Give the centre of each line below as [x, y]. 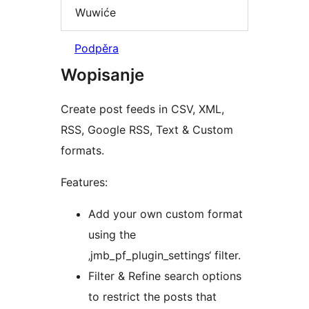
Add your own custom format [166, 214]
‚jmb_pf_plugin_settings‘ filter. [165, 256]
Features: [84, 182]
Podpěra [97, 49]
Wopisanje [102, 75]
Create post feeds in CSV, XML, [142, 109]
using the [112, 235]
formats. [82, 151]
